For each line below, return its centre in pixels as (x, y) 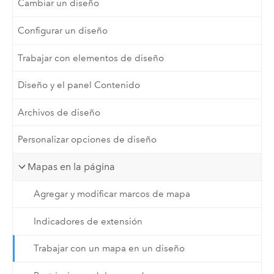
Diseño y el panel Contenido (79, 85)
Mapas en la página (72, 166)
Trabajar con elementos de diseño (91, 58)
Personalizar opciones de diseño (87, 140)
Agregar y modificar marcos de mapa (112, 194)
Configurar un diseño (63, 30)
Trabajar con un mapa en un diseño (109, 249)
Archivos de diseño (59, 112)
